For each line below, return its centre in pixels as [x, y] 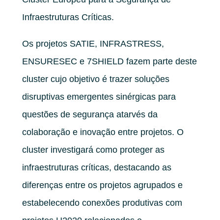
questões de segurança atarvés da [90, 114]
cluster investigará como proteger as [93, 150]
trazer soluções [139, 79]
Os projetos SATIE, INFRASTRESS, [93, 43]
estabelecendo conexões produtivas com [102, 203]
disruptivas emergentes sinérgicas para [99, 96]
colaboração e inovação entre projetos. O [103, 132]
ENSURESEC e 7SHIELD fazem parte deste [109, 61]
